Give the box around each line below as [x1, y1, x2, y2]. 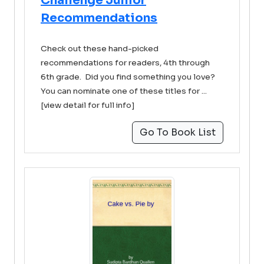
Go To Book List [140, 126, 216, 138]
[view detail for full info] [41, 100, 135, 110]
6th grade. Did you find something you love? [41, 72, 217, 82]
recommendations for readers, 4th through [41, 58, 210, 68]
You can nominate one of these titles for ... [41, 86, 207, 96]
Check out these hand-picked [41, 44, 159, 54]
